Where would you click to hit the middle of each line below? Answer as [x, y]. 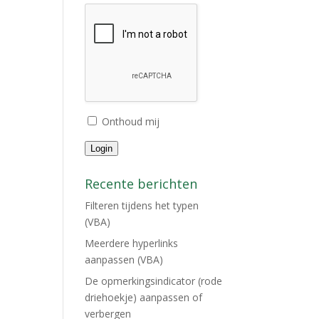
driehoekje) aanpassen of [144, 297]
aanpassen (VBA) [124, 260]
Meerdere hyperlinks [132, 243]
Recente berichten [141, 184]
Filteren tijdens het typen [142, 205]
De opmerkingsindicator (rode [154, 281]
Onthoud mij [131, 121]
